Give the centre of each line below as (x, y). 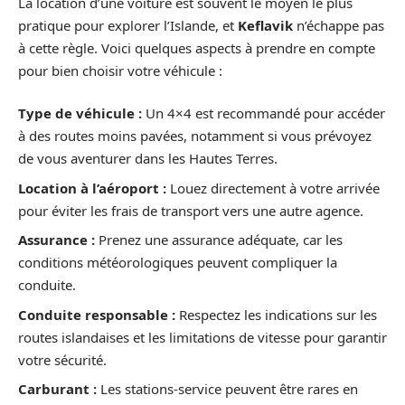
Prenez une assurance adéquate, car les (219, 240)
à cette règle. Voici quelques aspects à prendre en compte (197, 47)
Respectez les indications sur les (276, 314)
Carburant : (57, 389)
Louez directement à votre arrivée (273, 188)
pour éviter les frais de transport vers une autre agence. (191, 210)
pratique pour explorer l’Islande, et (128, 25)
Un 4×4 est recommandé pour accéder (264, 113)
